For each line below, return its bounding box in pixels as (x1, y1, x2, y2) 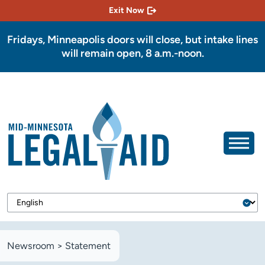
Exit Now (109, 5, 144, 15)
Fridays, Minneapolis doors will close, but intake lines (7, 33, 258, 46)
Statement (65, 240, 111, 252)
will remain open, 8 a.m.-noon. (61, 47, 204, 60)
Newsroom (7, 240, 54, 252)
